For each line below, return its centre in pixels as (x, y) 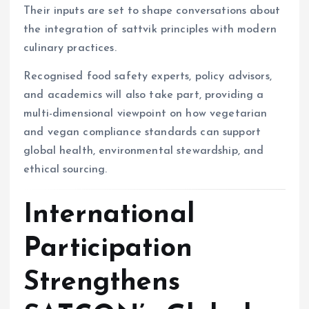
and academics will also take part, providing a (144, 96)
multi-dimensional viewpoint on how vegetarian (146, 114)
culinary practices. (70, 49)
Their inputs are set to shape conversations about (152, 11)
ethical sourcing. (66, 170)
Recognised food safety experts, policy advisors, (148, 77)
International (109, 215)
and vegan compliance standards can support (142, 133)
